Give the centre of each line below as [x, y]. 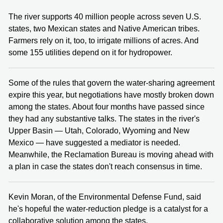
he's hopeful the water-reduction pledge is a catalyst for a [108, 209]
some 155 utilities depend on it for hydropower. [90, 52]
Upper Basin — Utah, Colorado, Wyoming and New [99, 130]
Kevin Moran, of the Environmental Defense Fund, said [105, 197]
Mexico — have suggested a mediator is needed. [94, 142]
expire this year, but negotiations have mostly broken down [111, 95]
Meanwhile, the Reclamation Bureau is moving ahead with [111, 154]
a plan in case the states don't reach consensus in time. [105, 166]
